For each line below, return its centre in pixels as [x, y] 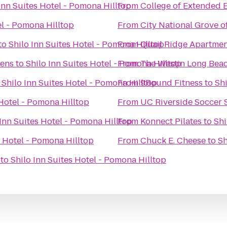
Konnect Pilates [171, 121]
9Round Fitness [172, 83]
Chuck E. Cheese [173, 141]
